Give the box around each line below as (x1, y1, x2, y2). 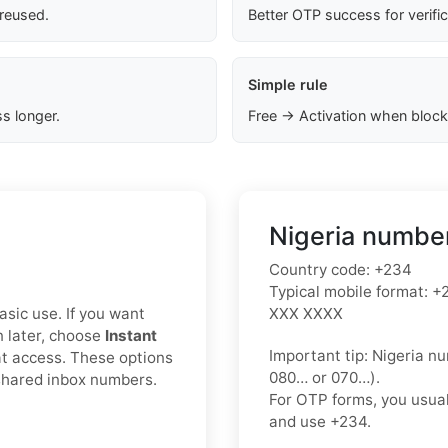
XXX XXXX (269, 304, 343, 324)
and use (269, 412, 330, 432)
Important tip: (269, 346, 368, 366)
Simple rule (247, 76, 328, 94)
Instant (105, 326, 157, 346)
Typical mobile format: (269, 282, 428, 302)
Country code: (269, 260, 370, 280)
